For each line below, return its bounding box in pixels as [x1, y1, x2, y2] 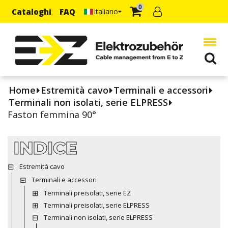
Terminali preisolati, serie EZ [43, 188, 131, 197]
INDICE [14, 136, 77, 159]
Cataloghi [12, 6, 51, 17]
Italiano [94, 6, 118, 16]
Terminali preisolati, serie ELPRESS [43, 200, 150, 210]
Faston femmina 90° [8, 108, 96, 121]
